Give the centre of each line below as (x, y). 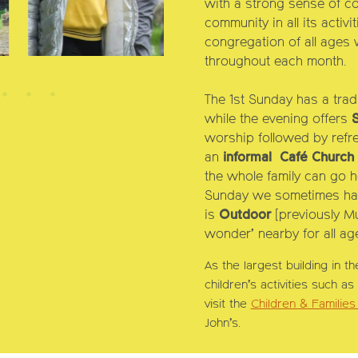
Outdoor (245, 215)
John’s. (222, 323)
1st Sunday (261, 100)
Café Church (316, 158)
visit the (227, 304)
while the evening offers (278, 119)
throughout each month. (275, 62)
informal (249, 158)
